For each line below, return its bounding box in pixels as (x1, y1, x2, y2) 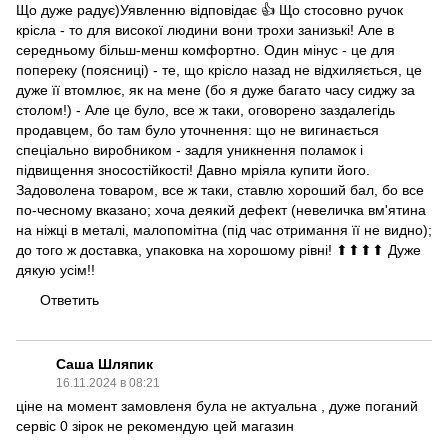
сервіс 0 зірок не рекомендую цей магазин (16, 418, 294, 434)
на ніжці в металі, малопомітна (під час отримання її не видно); (16, 222, 432, 238)
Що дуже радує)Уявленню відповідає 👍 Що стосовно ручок (16, 2, 403, 18)
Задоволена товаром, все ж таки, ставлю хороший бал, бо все (16, 182, 424, 198)
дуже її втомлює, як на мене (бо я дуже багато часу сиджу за (16, 82, 415, 98)
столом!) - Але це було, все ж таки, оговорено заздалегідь (16, 102, 395, 118)
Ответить (40, 292, 99, 308)
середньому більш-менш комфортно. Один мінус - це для (16, 42, 395, 58)
